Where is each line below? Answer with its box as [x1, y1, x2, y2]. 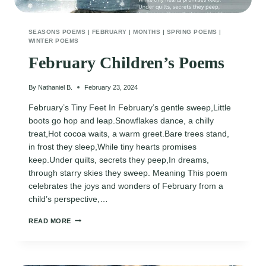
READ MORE [28, 217, 72, 224]
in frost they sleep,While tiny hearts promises [28, 141, 197, 151]
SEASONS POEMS [28, 28, 86, 35]
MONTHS [133, 28, 161, 35]
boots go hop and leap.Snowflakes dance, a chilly [28, 115, 214, 125]
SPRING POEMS [166, 28, 217, 35]
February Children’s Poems [28, 53, 224, 72]
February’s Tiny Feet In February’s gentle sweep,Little [28, 102, 231, 112]
